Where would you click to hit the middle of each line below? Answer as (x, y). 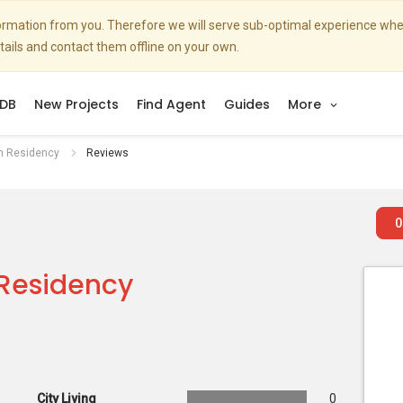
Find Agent (171, 104)
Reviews (107, 153)
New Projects (76, 104)
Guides (247, 104)
